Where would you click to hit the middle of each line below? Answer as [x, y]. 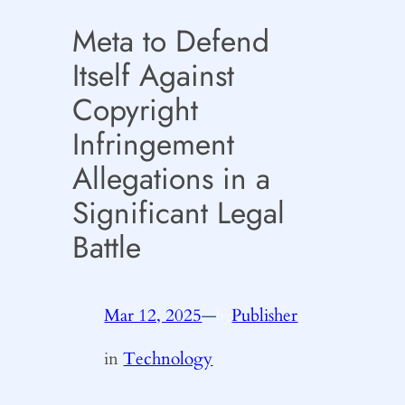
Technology [168, 359]
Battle [106, 248]
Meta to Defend [170, 42]
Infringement [153, 145]
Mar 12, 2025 [153, 315]
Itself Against [153, 76]
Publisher [265, 315]
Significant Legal [178, 213]
